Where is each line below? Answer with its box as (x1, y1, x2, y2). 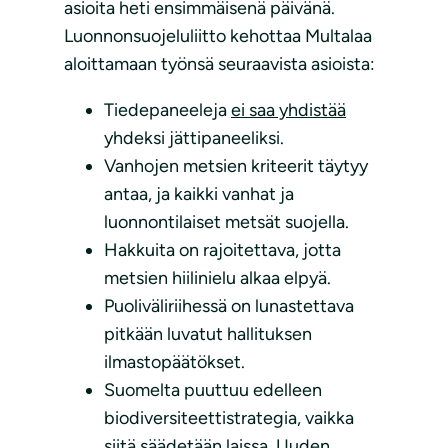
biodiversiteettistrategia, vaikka (104, 407, 354, 430)
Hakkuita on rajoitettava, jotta (104, 239, 341, 262)
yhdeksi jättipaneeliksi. (104, 127, 284, 150)
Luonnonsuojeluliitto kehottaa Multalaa (64, 25, 372, 48)
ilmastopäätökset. (104, 351, 249, 374)
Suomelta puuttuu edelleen (104, 379, 322, 402)
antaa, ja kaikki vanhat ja (104, 183, 294, 206)
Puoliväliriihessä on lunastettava (104, 295, 354, 318)
